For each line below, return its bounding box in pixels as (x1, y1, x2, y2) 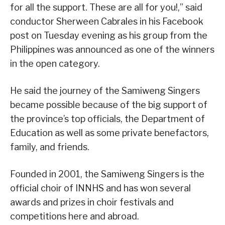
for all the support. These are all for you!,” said (10, 2, 202, 13)
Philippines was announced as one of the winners (10, 44, 214, 55)
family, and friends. (10, 142, 89, 153)
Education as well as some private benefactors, (10, 128, 209, 139)
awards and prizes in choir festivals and (10, 197, 174, 208)
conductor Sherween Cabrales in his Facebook (10, 16, 203, 27)
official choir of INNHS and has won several (10, 183, 191, 194)
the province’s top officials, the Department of (10, 114, 205, 125)
